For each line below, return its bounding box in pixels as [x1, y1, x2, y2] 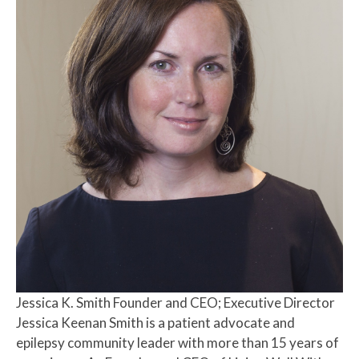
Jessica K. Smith [16, 294, 111, 312]
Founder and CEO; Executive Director [113, 294, 335, 312]
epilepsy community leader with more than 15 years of [16, 334, 339, 352]
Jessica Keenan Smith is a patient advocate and [16, 314, 295, 332]
